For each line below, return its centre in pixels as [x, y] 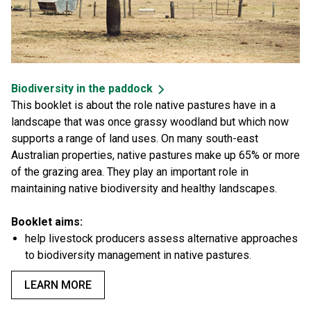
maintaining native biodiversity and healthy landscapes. [144, 189]
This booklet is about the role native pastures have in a [143, 106]
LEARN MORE [58, 285]
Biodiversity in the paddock [82, 89]
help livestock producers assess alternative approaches [161, 239]
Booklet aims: [47, 222]
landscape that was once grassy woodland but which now [150, 122]
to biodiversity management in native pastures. [140, 255]
